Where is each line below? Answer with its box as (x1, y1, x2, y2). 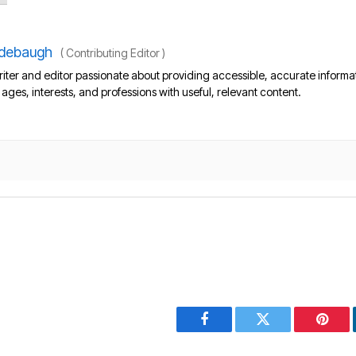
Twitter (261, 323, 304, 339)
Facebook (203, 323, 259, 339)
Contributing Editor (64, 46, 162, 60)
